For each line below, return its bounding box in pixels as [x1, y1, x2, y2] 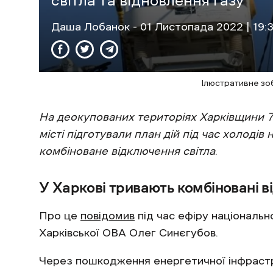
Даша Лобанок [51, 21, 133, 32]
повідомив [80, 210, 135, 221]
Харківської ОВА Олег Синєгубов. [39, 227, 218, 238]
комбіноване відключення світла [39, 145, 215, 157]
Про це [39, 210, 80, 221]
